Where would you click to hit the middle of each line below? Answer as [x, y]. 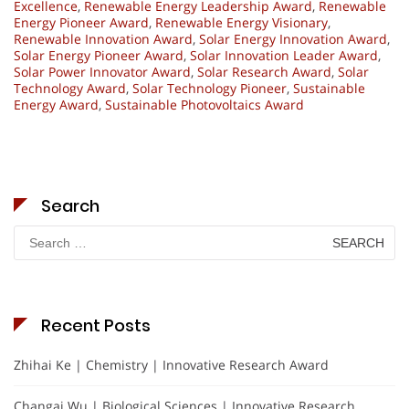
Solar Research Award [264, 72]
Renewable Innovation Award [103, 39]
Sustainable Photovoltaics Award [204, 105]
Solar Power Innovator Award [102, 72]
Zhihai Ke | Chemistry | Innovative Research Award [171, 365]
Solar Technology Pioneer [210, 89]
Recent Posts [96, 326]
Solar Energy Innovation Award [293, 39]
